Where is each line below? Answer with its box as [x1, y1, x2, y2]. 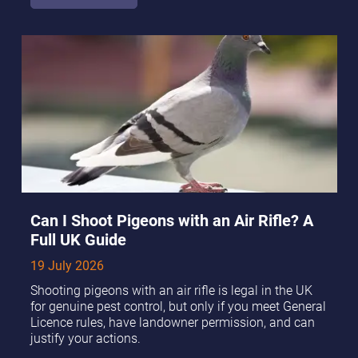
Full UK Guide [30, 228, 126, 251]
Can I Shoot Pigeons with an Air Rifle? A [30, 209, 313, 232]
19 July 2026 [30, 257, 104, 274]
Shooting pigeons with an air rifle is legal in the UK [30, 282, 312, 299]
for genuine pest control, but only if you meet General [30, 298, 326, 315]
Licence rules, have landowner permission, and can [30, 314, 315, 331]
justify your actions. [30, 330, 141, 347]
